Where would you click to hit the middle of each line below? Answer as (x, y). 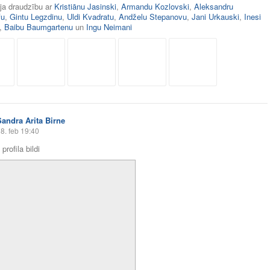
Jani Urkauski (215, 17)
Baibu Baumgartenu (39, 27)
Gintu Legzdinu (36, 17)
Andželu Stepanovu (153, 17)
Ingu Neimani (109, 27)
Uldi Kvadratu (90, 17)
